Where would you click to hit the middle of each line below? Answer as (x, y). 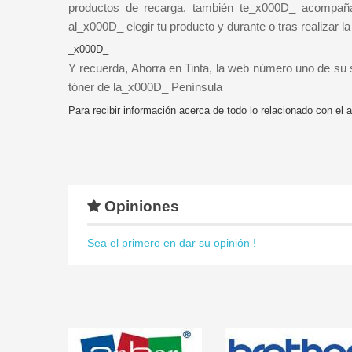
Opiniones (140, 207)
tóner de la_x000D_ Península (145, 86)
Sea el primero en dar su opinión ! (172, 243)
